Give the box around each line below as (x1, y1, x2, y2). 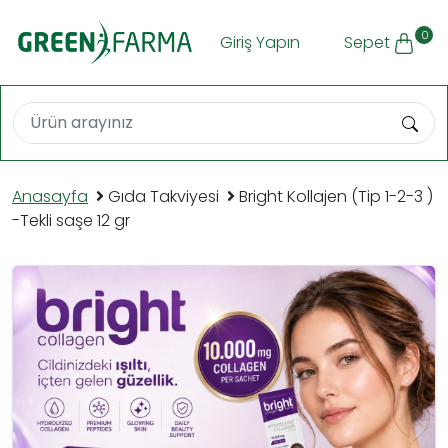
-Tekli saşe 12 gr (12, 209, 130, 233)
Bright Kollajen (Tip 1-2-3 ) (239, 185, 433, 209)
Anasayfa (12, 185, 88, 209)
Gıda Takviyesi (108, 185, 223, 209)
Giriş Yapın (219, 30, 300, 54)
